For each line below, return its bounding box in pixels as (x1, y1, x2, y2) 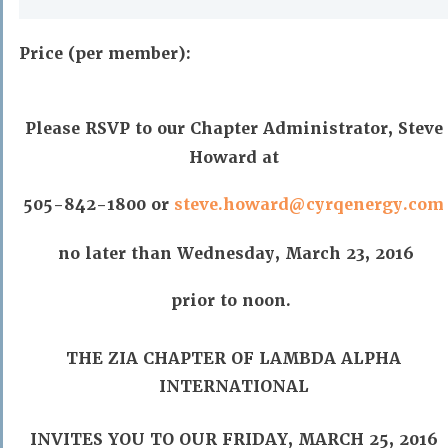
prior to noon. (171, 290, 296, 311)
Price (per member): (19, 43, 191, 64)
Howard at (188, 147, 279, 168)
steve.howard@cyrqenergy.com (174, 194, 444, 215)
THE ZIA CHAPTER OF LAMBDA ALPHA (66, 348, 401, 369)
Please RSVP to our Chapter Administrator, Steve (24, 118, 443, 139)
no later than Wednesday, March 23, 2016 (53, 243, 414, 264)
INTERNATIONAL (158, 376, 309, 397)
